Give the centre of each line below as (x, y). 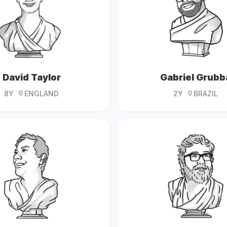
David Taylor (31, 77)
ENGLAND (42, 93)
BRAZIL (206, 93)
